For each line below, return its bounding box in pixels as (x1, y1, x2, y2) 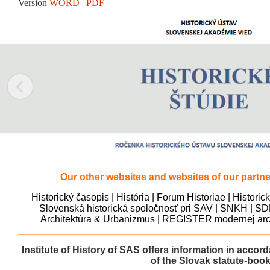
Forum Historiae (157, 192, 225, 203)
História (116, 192, 149, 203)
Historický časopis (31, 192, 109, 203)
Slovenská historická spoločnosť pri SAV (39, 203, 213, 214)
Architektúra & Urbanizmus (40, 214, 155, 225)
